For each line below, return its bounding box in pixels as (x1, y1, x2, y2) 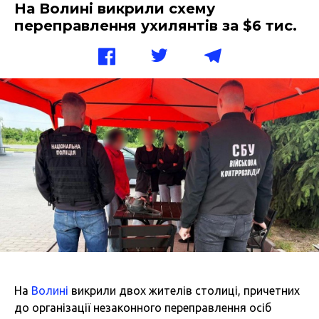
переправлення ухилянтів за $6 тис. (14, 17, 297, 34)
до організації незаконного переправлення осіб (14, 301, 271, 315)
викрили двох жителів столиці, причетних (68, 284, 300, 298)
